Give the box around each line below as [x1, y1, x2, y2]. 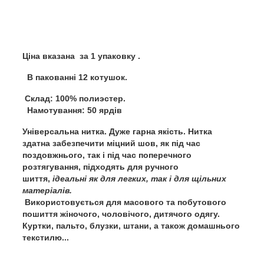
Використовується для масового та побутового [22, 197, 226, 207]
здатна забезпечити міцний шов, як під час [22, 138, 200, 148]
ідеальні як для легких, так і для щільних [50, 173, 226, 183]
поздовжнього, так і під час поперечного [22, 150, 192, 160]
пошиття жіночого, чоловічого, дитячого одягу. [22, 209, 220, 219]
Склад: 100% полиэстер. [22, 93, 128, 103]
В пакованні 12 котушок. [22, 72, 130, 82]
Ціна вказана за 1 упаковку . [22, 51, 176, 61]
